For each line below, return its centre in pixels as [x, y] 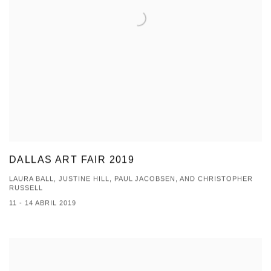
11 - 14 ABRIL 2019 [43, 203]
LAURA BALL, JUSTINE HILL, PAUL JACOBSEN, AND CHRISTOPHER [131, 179]
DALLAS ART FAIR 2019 [72, 160]
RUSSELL [26, 188]
